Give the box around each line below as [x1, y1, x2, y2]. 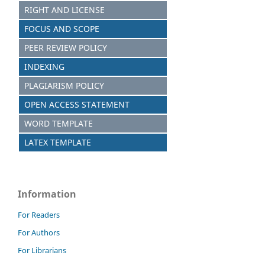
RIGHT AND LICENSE [20, 4, 105, 15]
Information [18, 187, 76, 201]
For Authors [18, 227, 60, 238]
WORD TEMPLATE [20, 117, 93, 129]
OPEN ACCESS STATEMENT [20, 98, 130, 110]
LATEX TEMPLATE [20, 136, 91, 148]
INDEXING [20, 60, 64, 72]
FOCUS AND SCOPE [20, 22, 99, 34]
